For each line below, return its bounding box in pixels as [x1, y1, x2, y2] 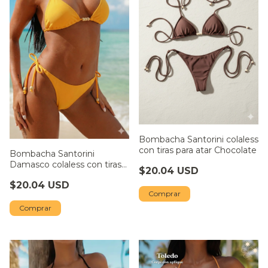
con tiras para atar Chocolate [139, 145, 257, 156]
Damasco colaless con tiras [10, 159, 121, 170]
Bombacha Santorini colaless [139, 134, 258, 145]
